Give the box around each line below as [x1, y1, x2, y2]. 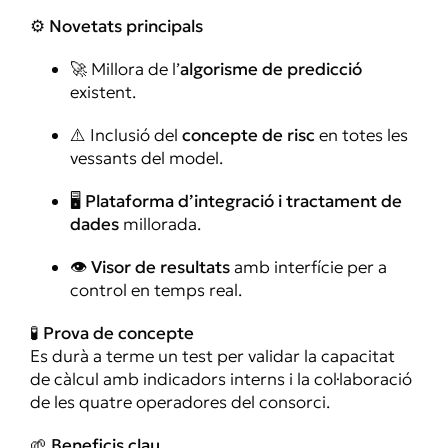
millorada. [119, 212, 201, 235]
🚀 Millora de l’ [70, 57, 180, 80]
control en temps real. [70, 278, 242, 301]
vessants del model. [70, 146, 223, 169]
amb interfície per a [230, 255, 387, 278]
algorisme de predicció [180, 57, 362, 80]
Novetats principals [49, 14, 203, 37]
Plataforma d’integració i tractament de [85, 189, 402, 212]
